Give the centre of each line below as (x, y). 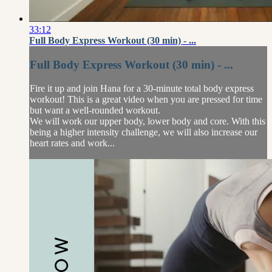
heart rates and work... (72, 143)
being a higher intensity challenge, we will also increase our (144, 132)
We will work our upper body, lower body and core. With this (148, 121)
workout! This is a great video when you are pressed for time (146, 99)
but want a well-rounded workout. (95, 110)
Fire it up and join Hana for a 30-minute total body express (142, 88)
